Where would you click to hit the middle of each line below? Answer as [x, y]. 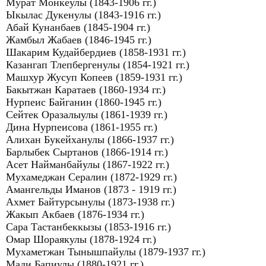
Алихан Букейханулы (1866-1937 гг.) [90, 140]
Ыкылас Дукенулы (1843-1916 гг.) [83, 15]
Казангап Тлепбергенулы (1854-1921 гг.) [98, 65]
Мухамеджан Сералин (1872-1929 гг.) [91, 177]
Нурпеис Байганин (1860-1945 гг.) [84, 102]
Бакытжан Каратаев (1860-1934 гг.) [86, 90]
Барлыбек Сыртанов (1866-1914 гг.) [87, 152]
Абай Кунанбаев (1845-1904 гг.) [78, 27]
